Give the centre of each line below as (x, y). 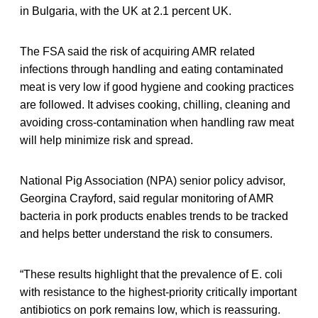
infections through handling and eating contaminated (152, 69)
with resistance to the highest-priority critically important (158, 292)
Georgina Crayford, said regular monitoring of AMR (147, 198)
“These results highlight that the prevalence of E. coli (151, 274)
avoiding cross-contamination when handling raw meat (157, 122)
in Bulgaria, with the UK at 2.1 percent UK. (126, 11)
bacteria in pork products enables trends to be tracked (154, 216)
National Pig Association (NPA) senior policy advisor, (153, 180)
